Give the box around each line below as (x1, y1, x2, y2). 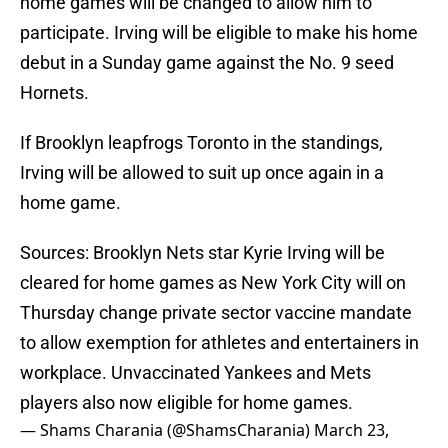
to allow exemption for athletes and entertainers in (20, 332, 419, 354)
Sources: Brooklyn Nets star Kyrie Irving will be (20, 242, 385, 264)
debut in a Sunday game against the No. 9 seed (20, 52, 394, 74)
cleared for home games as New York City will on (20, 272, 406, 294)
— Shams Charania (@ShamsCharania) (20, 419, 314, 442)
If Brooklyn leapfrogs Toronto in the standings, (20, 132, 383, 154)
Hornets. (20, 82, 89, 104)
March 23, (314, 419, 389, 442)
